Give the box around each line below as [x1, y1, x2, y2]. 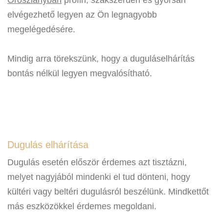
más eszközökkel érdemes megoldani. [7, 201, 156, 211]
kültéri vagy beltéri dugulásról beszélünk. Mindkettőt [7, 187, 209, 197]
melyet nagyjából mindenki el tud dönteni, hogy [7, 172, 190, 182]
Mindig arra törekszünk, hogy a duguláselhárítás [7, 54, 195, 64]
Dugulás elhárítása [7, 139, 88, 150]
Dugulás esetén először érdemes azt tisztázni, [7, 157, 187, 167]
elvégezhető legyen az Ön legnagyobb [7, 10, 157, 20]
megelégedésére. [7, 24, 75, 34]
